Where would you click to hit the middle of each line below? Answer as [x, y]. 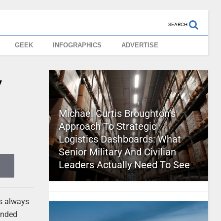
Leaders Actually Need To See [124, 165]
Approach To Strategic [107, 126]
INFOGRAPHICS [77, 45]
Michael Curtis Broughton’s [117, 113]
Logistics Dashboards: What [120, 139]
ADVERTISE [140, 45]
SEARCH [178, 24]
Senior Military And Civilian [117, 152]
